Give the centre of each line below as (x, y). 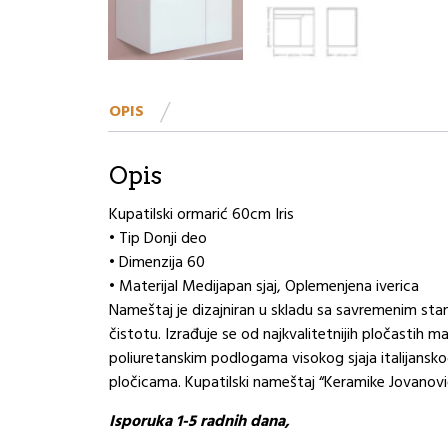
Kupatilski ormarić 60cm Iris (201, 214)
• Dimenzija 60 (157, 262)
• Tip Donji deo (158, 238)
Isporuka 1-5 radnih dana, (199, 421)
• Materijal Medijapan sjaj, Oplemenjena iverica (264, 286)
